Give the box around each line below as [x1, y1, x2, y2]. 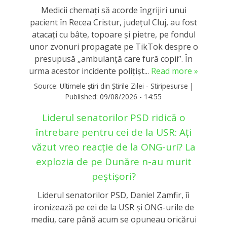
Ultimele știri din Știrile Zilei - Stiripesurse [59, 81, 188, 91]
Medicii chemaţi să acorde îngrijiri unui [41, 5, 186, 16]
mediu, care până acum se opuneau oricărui [30, 213, 197, 225]
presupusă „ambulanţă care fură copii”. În [34, 53, 193, 65]
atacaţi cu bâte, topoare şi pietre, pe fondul [31, 29, 196, 41]
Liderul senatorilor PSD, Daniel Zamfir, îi [37, 189, 190, 201]
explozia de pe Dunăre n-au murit [35, 155, 192, 169]
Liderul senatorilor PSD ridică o [42, 111, 185, 125]
